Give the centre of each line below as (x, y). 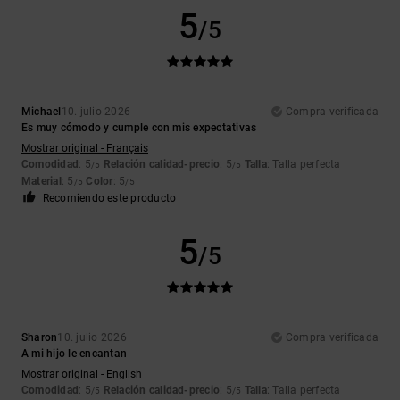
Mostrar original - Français (85, 148)
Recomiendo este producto (109, 198)
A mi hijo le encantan (75, 353)
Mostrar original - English (82, 374)
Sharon (40, 337)
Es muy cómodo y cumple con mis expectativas (139, 127)
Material (42, 181)
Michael (42, 111)
